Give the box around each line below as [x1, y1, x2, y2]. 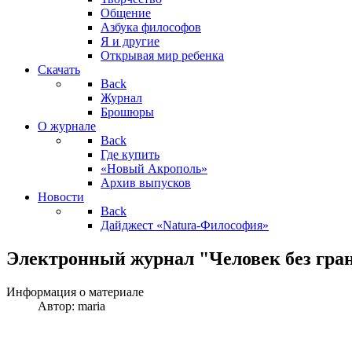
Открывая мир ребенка [101, 49, 224, 62]
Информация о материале [6, 284, 144, 299]
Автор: [38, 299, 78, 313]
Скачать [38, 63, 80, 76]
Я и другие [101, 35, 159, 48]
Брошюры [101, 105, 154, 119]
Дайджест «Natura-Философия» [101, 218, 269, 232]
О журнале [38, 119, 96, 133]
